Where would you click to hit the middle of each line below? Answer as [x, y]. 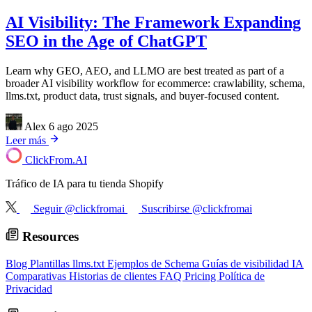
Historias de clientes [114, 276]
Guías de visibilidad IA [253, 263]
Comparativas [37, 276]
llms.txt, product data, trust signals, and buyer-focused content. [142, 95]
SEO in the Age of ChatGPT [106, 41]
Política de [242, 276]
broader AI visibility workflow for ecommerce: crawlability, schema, [155, 83]
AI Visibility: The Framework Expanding [153, 22]
